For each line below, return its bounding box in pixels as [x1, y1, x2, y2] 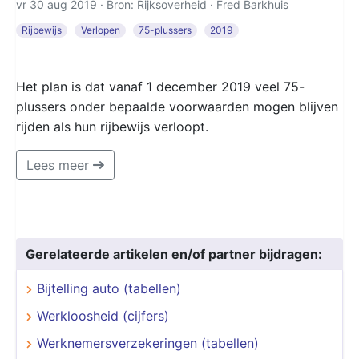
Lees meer [26, 156, 93, 173]
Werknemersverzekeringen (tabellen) [37, 334, 259, 351]
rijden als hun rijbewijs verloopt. [16, 118, 208, 135]
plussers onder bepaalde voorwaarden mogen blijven [16, 98, 338, 115]
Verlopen [80, 23, 120, 36]
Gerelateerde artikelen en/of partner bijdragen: [26, 245, 322, 262]
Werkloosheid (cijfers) [37, 307, 169, 324]
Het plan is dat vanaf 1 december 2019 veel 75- [16, 78, 305, 95]
